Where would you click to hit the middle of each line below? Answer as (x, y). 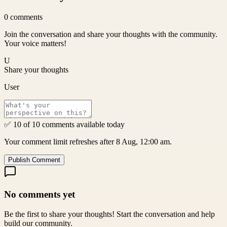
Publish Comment (34, 160)
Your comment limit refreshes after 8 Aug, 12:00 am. (88, 142)
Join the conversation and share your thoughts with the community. (111, 34)
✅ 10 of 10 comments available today (64, 125)
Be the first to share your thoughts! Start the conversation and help (109, 214)
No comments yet (40, 195)
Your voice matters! (35, 44)
